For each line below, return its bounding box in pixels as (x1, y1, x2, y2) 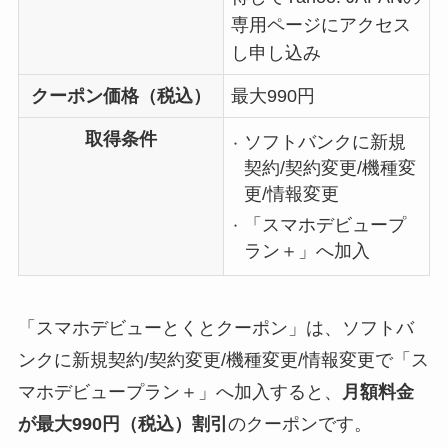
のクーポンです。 (227, 413, 372, 434)
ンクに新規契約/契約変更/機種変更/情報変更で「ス (17, 349, 429, 370)
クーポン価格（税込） (30, 85, 211, 106)
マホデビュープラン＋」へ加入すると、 (17, 381, 342, 402)
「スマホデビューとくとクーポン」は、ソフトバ (17, 317, 414, 338)
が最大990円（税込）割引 (17, 413, 228, 434)
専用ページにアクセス (231, 14, 412, 35)
